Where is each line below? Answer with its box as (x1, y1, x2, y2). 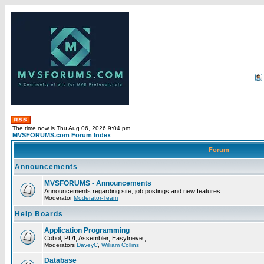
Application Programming (44, 226, 130, 235)
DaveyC (77, 242, 98, 248)
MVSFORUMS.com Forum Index (12, 131, 111, 138)
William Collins (101, 242, 139, 248)
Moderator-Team (74, 194, 118, 201)
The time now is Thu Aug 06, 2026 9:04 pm (12, 125, 130, 131)
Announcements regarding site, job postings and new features (44, 187, 220, 194)
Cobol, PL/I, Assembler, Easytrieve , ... (44, 235, 153, 242)
